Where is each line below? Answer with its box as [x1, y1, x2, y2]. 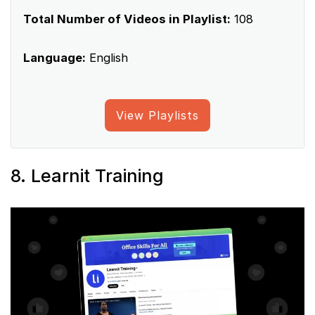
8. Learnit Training [11, 165, 164, 186]
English [86, 50, 128, 65]
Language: [23, 50, 86, 65]
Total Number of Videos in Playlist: [23, 11, 231, 26]
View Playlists [116, 108, 199, 122]
